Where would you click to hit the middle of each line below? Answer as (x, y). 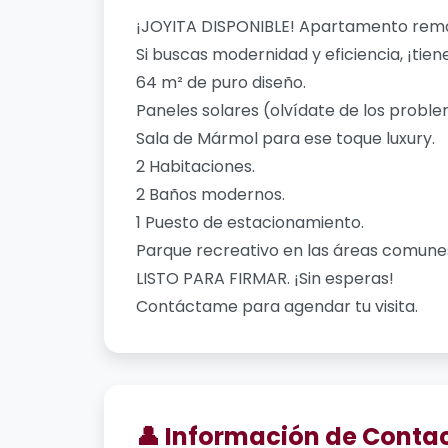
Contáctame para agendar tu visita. (279, 306)
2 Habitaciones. (195, 166)
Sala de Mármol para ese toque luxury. (285, 138)
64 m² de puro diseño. (221, 82)
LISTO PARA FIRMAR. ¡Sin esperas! (265, 278)
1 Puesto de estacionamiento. (250, 222)
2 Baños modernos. (210, 194)
